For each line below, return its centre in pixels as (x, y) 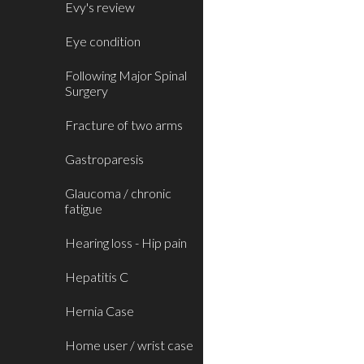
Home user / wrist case (129, 345)
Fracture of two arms (124, 125)
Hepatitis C (97, 277)
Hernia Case (100, 311)
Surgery (87, 91)
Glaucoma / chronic (118, 193)
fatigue (84, 208)
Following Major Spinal (126, 75)
